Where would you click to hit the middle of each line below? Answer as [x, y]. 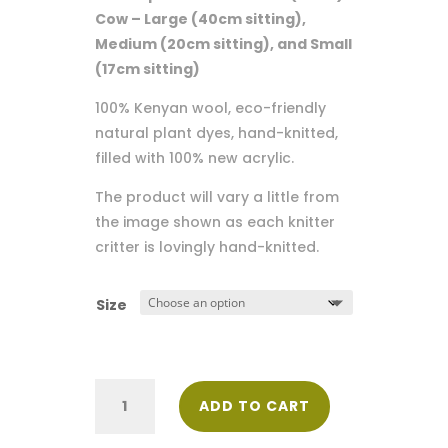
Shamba [124, 389]
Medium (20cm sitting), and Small [223, 44]
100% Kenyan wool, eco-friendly [210, 108]
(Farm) [119, 412]
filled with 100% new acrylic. [194, 158]
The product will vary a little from [216, 197]
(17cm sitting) [147, 69]
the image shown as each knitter [214, 222]
